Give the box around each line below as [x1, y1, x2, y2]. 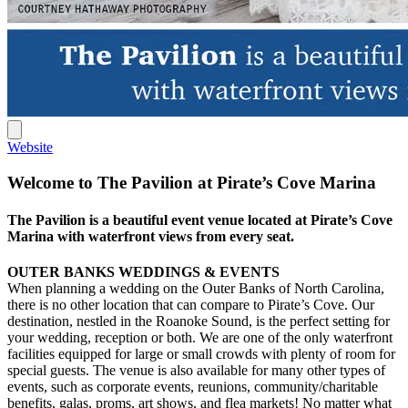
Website [7, 138, 53, 155]
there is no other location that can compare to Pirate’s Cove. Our [7, 297, 374, 313]
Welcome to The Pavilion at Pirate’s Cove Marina [7, 172, 376, 192]
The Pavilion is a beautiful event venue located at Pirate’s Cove [7, 211, 393, 228]
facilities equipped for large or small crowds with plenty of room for [7, 346, 395, 362]
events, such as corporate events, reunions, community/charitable [7, 379, 378, 395]
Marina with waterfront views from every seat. [7, 228, 294, 244]
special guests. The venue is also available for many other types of [7, 362, 385, 379]
